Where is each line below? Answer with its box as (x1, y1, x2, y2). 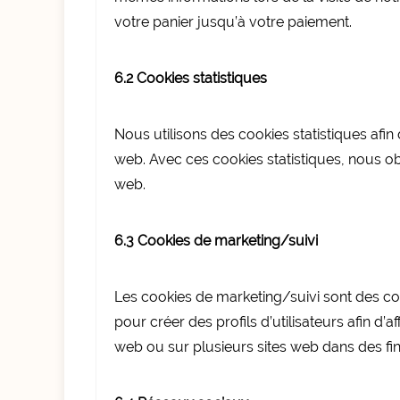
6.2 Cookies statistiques (114, 70, 267, 87)
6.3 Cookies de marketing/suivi (114, 232, 318, 249)
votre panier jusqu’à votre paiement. (114, 13, 352, 30)
